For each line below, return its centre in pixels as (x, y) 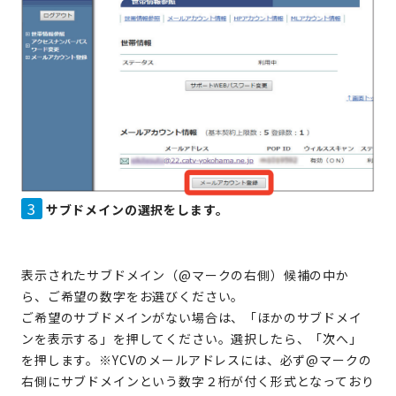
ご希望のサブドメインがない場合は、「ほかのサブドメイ (192, 317)
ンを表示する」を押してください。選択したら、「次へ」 (192, 338)
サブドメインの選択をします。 (137, 209)
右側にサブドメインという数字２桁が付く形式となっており (198, 381)
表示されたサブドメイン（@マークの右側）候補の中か (185, 274)
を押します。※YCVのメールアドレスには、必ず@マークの (197, 359)
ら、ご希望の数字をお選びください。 (133, 296)
